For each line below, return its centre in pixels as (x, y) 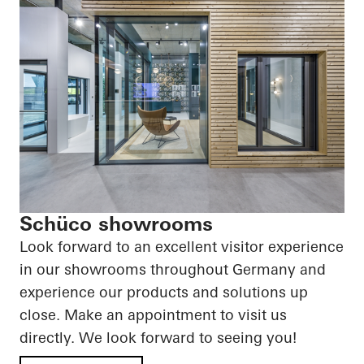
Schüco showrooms (116, 224)
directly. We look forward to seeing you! (158, 338)
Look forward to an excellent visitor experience (182, 247)
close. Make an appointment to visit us (153, 315)
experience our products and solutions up (164, 292)
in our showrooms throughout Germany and (173, 269)
